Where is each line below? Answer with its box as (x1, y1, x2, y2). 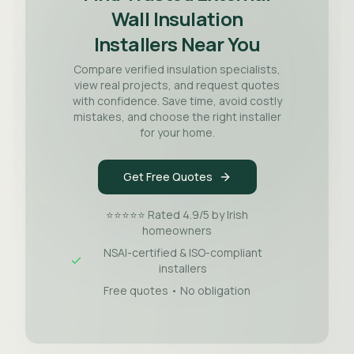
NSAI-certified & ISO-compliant (104, 245, 263, 260)
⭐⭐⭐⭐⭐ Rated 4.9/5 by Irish (106, 207, 248, 222)
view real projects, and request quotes (74, 77, 280, 92)
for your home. (139, 125, 215, 140)
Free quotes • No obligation (104, 283, 250, 298)
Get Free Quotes (122, 169, 213, 184)
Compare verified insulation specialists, (73, 62, 281, 77)
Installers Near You (93, 31, 261, 57)
